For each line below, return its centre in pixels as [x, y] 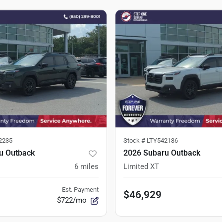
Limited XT [141, 166]
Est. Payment [80, 190]
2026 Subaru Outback [162, 153]
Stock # [135, 140]
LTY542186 [162, 140]
